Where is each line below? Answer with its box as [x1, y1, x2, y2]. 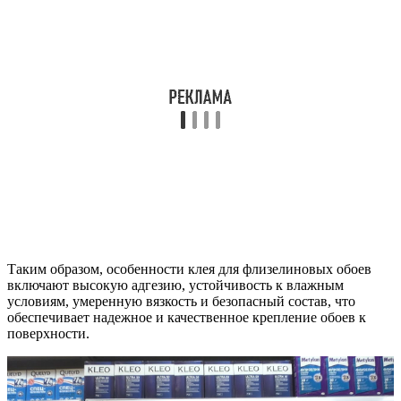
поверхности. [7, 325, 90, 341]
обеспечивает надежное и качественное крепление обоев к [7, 309, 366, 325]
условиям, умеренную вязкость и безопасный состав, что [7, 293, 355, 309]
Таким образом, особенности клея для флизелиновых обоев [7, 260, 371, 277]
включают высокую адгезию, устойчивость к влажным [7, 277, 344, 293]
